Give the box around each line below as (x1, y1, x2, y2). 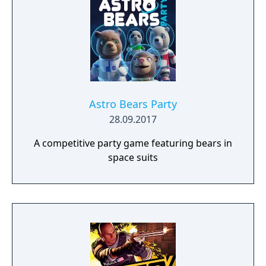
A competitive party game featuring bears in (34, 137, 232, 150)
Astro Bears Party (89, 97, 177, 111)
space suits (108, 151, 158, 164)
